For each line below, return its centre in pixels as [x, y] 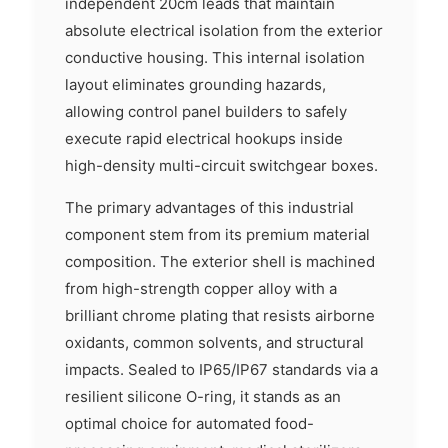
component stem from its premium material [217, 235]
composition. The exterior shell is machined [220, 262]
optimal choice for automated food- [189, 424]
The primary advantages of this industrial [209, 208]
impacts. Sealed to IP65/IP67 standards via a [221, 370]
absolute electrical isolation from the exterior [224, 31]
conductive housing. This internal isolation [215, 58]
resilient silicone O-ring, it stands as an [203, 397]
